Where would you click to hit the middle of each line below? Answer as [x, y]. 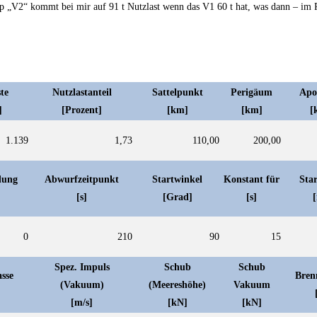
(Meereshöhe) [177, 284]
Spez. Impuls [82, 267]
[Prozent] [82, 110]
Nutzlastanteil [82, 92]
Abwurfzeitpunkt [82, 179]
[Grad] [177, 197]
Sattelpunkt [177, 92]
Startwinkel [177, 179]
